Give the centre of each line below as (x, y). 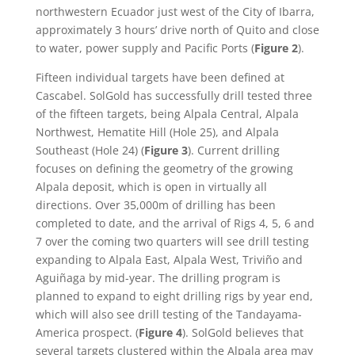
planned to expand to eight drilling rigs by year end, (174, 296)
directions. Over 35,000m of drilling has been (155, 205)
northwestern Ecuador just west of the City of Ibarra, (175, 11)
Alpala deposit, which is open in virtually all (151, 187)
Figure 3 (166, 150)
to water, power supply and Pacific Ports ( (145, 48)
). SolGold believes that (242, 332)
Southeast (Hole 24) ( (90, 150)
